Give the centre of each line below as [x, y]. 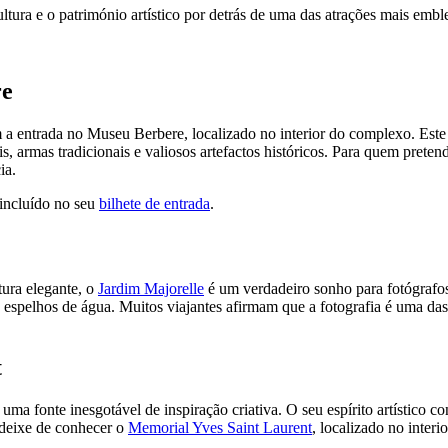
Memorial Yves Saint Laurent [220, 427]
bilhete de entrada [154, 204]
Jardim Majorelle [151, 288]
